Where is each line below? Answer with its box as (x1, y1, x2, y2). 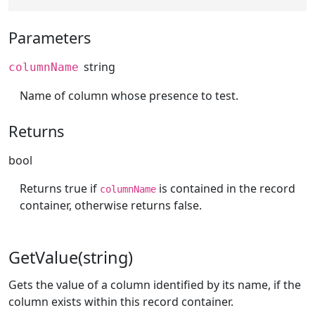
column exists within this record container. (8, 293, 233, 309)
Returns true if (20, 180, 100, 196)
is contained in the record (156, 180, 295, 196)
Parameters (8, 27, 91, 49)
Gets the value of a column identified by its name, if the (8, 276, 301, 292)
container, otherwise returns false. (20, 197, 202, 213)
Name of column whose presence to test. (20, 88, 238, 104)
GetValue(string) (8, 245, 133, 269)
